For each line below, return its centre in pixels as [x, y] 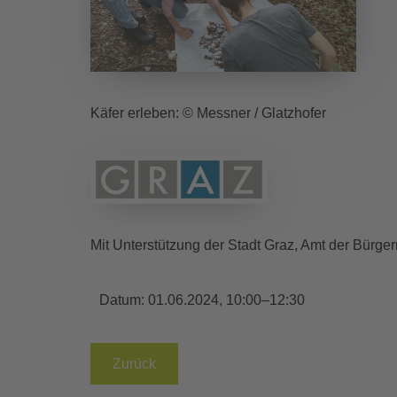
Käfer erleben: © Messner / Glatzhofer [208, 113]
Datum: [124, 300]
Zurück [134, 363]
